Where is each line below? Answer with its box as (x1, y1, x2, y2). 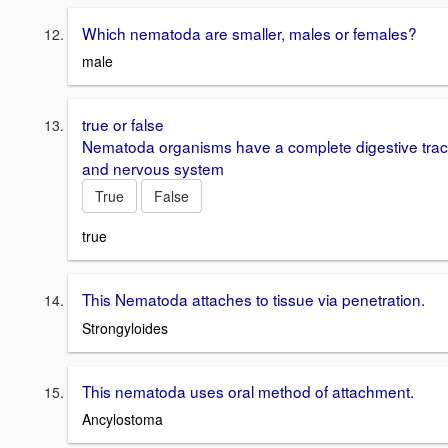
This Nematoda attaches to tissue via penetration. (82, 287, 425, 310)
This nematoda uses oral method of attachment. (82, 379, 414, 402)
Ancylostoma (82, 409, 163, 430)
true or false (82, 113, 164, 136)
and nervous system (82, 157, 224, 180)
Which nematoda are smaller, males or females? (82, 21, 417, 44)
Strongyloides (82, 317, 168, 338)
